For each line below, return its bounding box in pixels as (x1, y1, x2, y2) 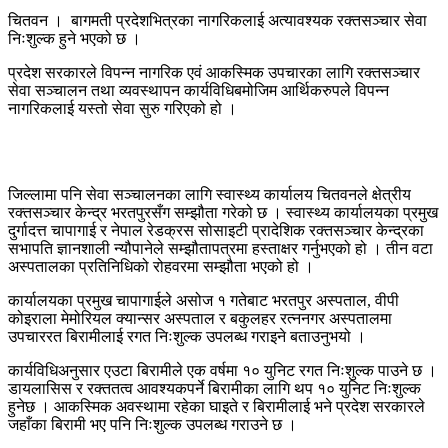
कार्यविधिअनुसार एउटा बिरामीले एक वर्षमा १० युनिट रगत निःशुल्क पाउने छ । (8, 361, 437, 379)
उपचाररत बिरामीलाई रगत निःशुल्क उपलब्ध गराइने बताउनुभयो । (8, 327, 366, 345)
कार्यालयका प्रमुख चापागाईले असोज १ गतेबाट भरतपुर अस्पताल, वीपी (8, 291, 399, 309)
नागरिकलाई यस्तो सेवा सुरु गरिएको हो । (8, 99, 237, 117)
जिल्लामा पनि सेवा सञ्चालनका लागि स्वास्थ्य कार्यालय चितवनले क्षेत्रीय (8, 185, 411, 203)
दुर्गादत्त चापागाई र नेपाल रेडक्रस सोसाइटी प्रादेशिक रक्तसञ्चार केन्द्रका (8, 221, 424, 239)
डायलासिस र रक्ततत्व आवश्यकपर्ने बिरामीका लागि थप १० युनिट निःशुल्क (8, 379, 421, 397)
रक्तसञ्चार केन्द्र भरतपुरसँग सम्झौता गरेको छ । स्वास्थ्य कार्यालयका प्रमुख (8, 203, 438, 221)
